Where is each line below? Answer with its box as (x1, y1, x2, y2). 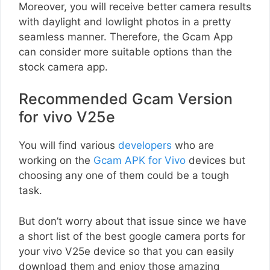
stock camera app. (19, 60, 108, 73)
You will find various (19, 139, 118, 152)
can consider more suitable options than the (19, 45, 232, 58)
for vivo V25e (19, 108, 115, 127)
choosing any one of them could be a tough (19, 169, 229, 182)
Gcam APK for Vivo (93, 154, 186, 167)
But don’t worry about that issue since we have (19, 215, 246, 227)
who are (172, 139, 214, 152)
